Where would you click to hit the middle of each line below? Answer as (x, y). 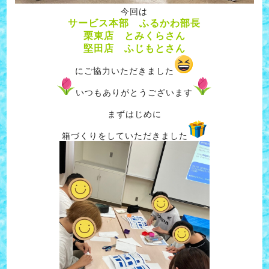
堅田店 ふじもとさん (134, 49)
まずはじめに (134, 114)
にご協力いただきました (125, 71)
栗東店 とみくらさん (134, 36)
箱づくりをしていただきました (125, 136)
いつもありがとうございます (134, 93)
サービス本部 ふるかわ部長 (134, 23)
